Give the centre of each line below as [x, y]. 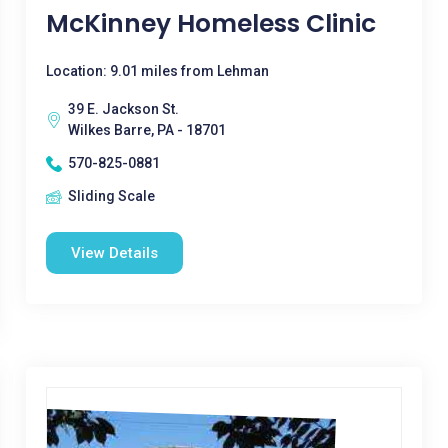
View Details [114, 253]
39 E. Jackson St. [123, 109]
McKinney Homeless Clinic [210, 23]
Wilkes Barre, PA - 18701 [146, 130]
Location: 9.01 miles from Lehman [157, 71]
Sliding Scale [111, 196]
